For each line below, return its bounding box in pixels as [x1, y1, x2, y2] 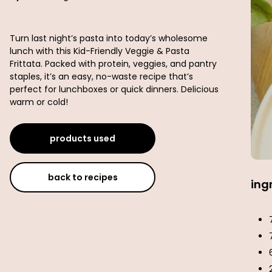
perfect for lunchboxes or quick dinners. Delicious [10, 83, 219, 95]
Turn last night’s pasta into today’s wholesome [10, 32, 208, 44]
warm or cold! [10, 96, 68, 108]
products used [50, 132, 115, 144]
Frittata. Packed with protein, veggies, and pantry [10, 58, 217, 70]
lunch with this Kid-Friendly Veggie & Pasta [10, 45, 189, 57]
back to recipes [47, 171, 118, 183]
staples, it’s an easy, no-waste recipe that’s [10, 70, 193, 83]
